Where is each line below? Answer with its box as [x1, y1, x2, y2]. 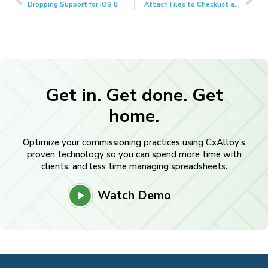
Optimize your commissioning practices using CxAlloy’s [23, 136, 245, 149]
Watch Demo [97, 187, 171, 204]
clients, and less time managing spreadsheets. [41, 160, 227, 173]
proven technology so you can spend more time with [26, 148, 242, 161]
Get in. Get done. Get [45, 83, 223, 108]
